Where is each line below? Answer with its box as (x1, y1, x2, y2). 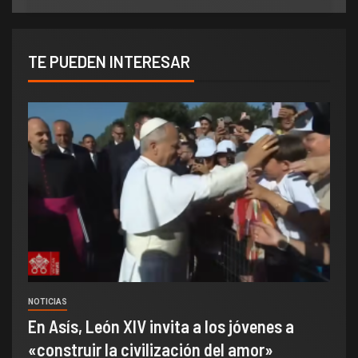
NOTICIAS (28, 297, 67, 307)
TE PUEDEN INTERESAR (28, 52, 190, 72)
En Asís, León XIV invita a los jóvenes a (28, 316, 294, 337)
